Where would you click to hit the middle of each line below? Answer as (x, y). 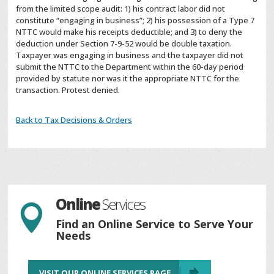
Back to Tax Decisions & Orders (74, 120)
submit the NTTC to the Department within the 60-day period (130, 67)
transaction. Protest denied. (68, 90)
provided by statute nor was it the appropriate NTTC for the (128, 79)
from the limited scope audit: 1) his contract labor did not (121, 9)
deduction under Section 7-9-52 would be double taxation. (124, 44)
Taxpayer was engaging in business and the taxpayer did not (130, 55)
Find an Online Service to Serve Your (155, 224)
